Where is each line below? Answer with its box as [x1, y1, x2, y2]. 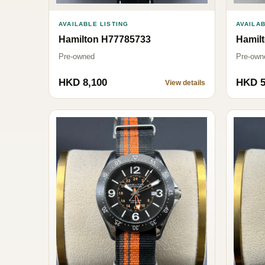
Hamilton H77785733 [59, 34, 151, 45]
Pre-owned [59, 52, 95, 62]
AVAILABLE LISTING [59, 21, 129, 28]
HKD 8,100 [59, 77, 107, 89]
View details [164, 79, 205, 88]
